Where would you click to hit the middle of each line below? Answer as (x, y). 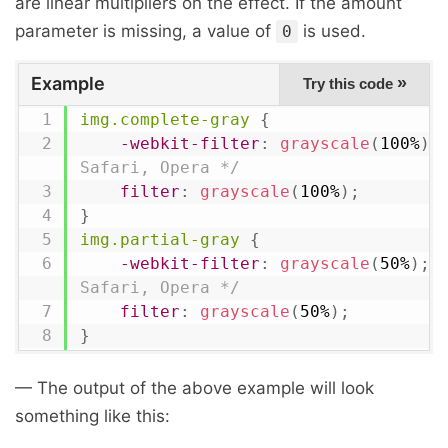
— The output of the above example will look (194, 388)
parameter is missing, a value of (145, 31)
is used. (332, 31)
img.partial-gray (159, 239)
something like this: (92, 416)
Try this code (349, 83)
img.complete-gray (164, 119)
